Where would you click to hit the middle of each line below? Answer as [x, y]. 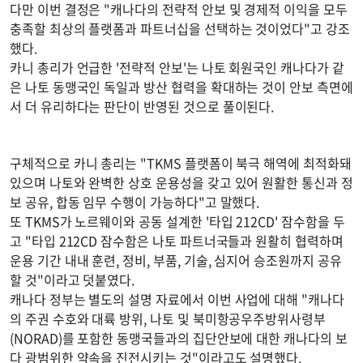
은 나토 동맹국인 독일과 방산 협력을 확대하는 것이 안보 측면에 [181, 87]
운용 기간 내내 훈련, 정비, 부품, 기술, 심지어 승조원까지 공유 [176, 261]
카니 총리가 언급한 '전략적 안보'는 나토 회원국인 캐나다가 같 [177, 67]
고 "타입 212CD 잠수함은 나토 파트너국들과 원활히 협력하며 [177, 241]
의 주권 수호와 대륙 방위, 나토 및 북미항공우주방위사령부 [168, 319]
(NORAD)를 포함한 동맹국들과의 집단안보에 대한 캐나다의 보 [179, 338]
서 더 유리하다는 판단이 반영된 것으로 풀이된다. [142, 106]
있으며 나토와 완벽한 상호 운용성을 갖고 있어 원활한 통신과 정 [181, 183]
